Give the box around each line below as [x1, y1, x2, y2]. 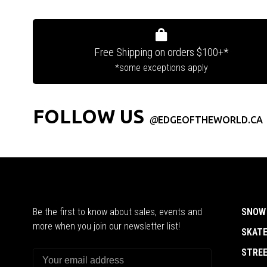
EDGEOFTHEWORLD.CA [158, 114, 263, 125]
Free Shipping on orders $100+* [94, 45, 229, 59]
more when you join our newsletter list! [33, 221, 180, 232]
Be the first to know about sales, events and [33, 206, 202, 218]
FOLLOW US [33, 105, 149, 127]
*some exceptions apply [114, 62, 208, 73]
